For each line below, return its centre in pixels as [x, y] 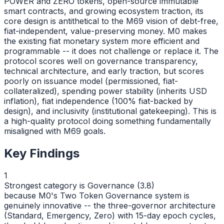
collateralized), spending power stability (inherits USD [105, 91]
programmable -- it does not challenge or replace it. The [111, 51]
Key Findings [42, 153]
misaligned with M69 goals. [55, 131]
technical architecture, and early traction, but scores [104, 71]
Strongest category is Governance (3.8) [79, 185]
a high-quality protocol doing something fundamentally [107, 121]
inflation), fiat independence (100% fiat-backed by [98, 101]
